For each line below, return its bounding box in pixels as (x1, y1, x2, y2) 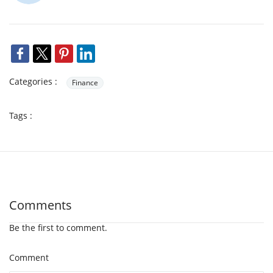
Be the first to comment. (9, 221, 107, 233)
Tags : (9, 109, 32, 121)
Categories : (9, 75, 57, 87)
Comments (9, 196, 72, 213)
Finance (72, 77, 98, 88)
